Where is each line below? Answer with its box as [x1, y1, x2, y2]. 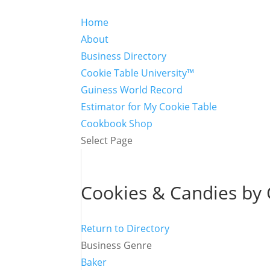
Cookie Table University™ [81, 66, 195, 80]
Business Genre [81, 239, 152, 252]
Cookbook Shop [81, 117, 153, 130]
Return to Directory [81, 222, 170, 235]
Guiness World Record [81, 83, 183, 96]
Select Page [81, 134, 133, 147]
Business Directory [81, 49, 167, 63]
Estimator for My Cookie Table [81, 100, 218, 113]
